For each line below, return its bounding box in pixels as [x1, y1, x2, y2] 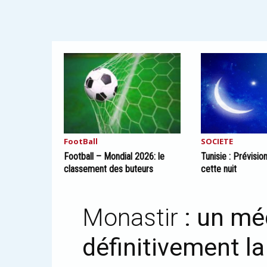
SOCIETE [201, 136, 234, 147]
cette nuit [201, 163, 237, 175]
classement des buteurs [64, 163, 153, 175]
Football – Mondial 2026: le [64, 151, 164, 162]
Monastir [82, 203, 184, 232]
